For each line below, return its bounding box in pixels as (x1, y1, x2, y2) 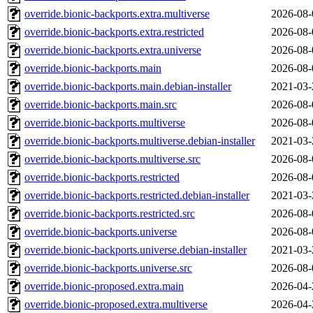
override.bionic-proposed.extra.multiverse (24, 298, 208, 311)
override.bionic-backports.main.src (24, 99, 177, 111)
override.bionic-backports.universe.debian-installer (24, 244, 247, 256)
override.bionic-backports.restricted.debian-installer (24, 189, 249, 202)
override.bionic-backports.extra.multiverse (24, 8, 210, 20)
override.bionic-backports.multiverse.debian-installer (24, 135, 255, 147)
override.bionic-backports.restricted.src (24, 208, 195, 220)
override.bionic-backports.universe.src (24, 262, 192, 275)
